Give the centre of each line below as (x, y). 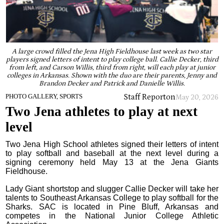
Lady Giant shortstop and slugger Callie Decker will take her (112, 188)
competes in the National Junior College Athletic (112, 215)
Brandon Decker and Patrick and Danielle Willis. (112, 84)
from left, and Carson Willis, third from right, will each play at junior (112, 68)
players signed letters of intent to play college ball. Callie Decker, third (112, 60)
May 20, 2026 (197, 97)
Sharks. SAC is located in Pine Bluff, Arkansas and (112, 206)
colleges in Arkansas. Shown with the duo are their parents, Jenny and (112, 76)
